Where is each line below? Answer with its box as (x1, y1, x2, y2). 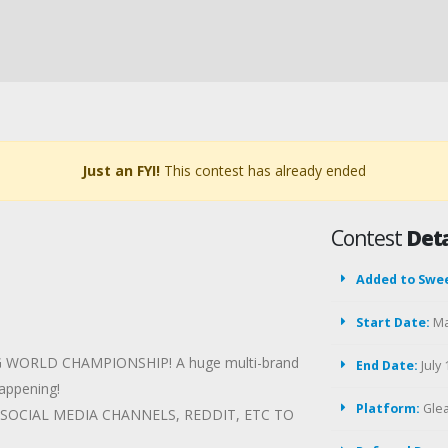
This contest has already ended (160, 161, 366, 180)
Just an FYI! (82, 161, 160, 180)
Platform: (356, 400, 420, 417)
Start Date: (356, 314, 430, 331)
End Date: (356, 357, 418, 374)
